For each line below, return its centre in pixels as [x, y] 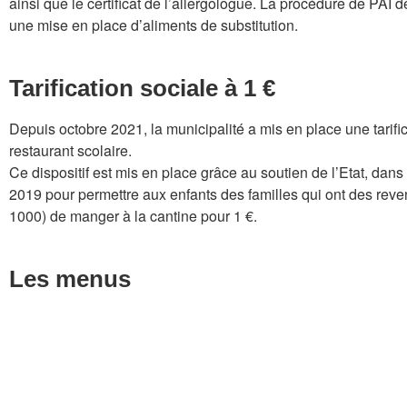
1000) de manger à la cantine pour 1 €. [135, 216]
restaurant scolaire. [70, 150]
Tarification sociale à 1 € [142, 88]
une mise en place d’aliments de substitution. [154, 25]
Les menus [70, 279]
